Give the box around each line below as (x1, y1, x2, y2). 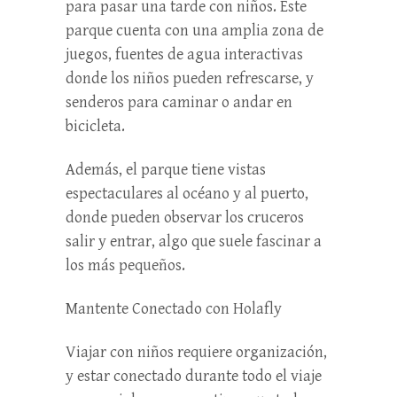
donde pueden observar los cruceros (66, 207, 304, 227)
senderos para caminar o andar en (66, 92, 292, 112)
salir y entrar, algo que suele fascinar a (66, 231, 322, 251)
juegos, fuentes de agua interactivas (66, 44, 303, 64)
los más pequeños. (66, 255, 185, 275)
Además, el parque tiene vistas (66, 160, 266, 179)
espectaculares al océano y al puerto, (66, 183, 308, 203)
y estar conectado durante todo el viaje (66, 366, 322, 385)
